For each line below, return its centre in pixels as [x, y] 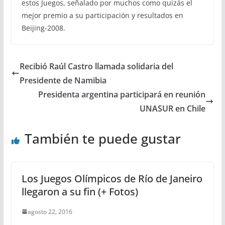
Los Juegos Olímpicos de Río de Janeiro [112, 178]
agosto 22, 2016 [50, 211]
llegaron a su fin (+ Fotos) [80, 191]
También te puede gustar [102, 138]
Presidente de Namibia [63, 80]
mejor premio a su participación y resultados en [102, 15]
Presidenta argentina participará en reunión [122, 94]
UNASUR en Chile [173, 108]
